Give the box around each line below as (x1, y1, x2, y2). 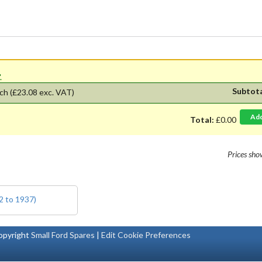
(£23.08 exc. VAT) (10, 87, 74, 97)
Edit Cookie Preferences (101, 229, 191, 240)
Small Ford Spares (31, 229, 95, 240)
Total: (190, 114, 215, 125)
